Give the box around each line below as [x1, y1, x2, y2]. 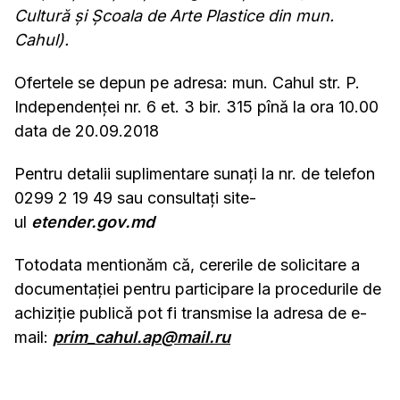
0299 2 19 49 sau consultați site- [14, 188, 256, 207]
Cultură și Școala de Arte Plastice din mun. [14, 6, 334, 25]
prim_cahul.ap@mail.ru [53, 328, 230, 346]
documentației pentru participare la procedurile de [14, 279, 381, 298]
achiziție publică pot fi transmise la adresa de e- [14, 304, 367, 322]
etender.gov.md [31, 212, 154, 231]
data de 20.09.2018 [14, 121, 159, 140]
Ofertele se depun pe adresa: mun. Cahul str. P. [14, 73, 360, 92]
